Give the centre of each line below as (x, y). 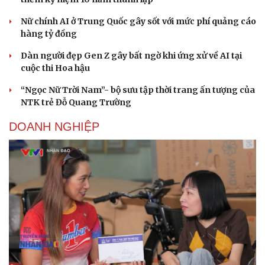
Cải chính (28, 256)
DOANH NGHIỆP (54, 127)
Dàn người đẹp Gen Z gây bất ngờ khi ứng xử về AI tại (131, 56)
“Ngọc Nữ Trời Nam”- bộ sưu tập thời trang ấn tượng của (138, 90)
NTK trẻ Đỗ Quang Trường (76, 103)
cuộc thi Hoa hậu (55, 68)
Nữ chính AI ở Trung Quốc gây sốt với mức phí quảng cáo (138, 22)
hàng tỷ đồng (49, 34)
